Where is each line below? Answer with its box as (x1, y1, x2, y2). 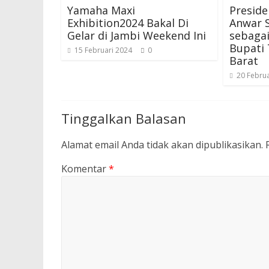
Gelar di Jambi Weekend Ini (67, 28, 206, 43)
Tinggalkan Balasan (61, 109, 186, 127)
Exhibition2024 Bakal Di (67, 16, 189, 30)
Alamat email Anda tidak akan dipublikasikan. (61, 138, 263, 151)
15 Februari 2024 (74, 45, 132, 55)
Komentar (61, 162, 109, 175)
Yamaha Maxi (67, 3, 135, 17)
